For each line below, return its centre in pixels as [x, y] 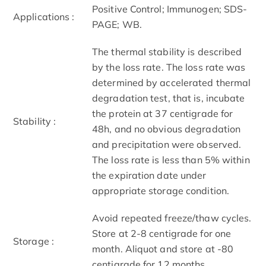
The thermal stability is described [167, 51]
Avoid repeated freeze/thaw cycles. [172, 218]
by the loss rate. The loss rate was [169, 67]
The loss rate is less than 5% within [171, 159]
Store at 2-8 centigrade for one [162, 233]
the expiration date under [149, 175]
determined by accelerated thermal [172, 82]
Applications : [44, 16]
